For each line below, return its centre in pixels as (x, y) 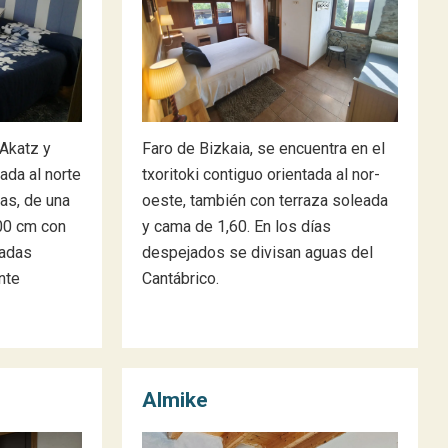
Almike (175, 400)
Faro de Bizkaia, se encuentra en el (263, 148)
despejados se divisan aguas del (257, 252)
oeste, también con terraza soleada (265, 200)
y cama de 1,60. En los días (236, 226)
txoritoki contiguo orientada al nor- (261, 174)
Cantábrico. (180, 278)
